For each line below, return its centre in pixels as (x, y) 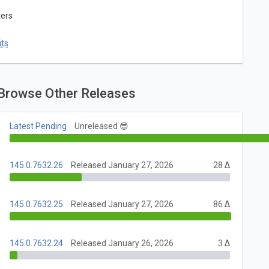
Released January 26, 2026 (122, 243)
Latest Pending (38, 126)
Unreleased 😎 (102, 126)
